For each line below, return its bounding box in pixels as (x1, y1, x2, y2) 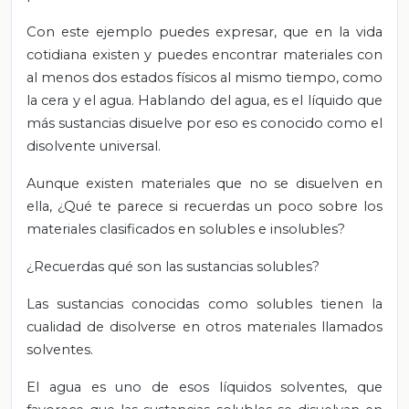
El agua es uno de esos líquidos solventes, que (26, 378, 383, 395)
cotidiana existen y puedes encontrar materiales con (26, 46, 383, 63)
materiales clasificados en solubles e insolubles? (26, 220, 345, 237)
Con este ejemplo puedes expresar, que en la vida (26, 23, 383, 40)
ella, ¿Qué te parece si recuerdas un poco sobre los (26, 197, 383, 215)
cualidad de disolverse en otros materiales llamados (26, 318, 383, 335)
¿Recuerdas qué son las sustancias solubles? (26, 257, 320, 275)
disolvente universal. (26, 137, 161, 154)
